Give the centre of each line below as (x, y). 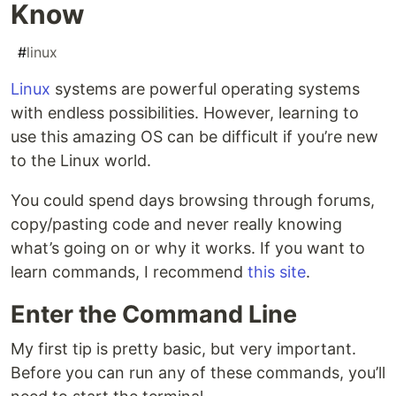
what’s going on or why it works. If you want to (188, 248)
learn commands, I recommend (129, 272)
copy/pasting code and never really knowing (176, 225)
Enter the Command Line (154, 315)
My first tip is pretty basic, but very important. (183, 349)
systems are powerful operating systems (205, 89)
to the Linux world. (81, 161)
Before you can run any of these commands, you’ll (198, 373)
